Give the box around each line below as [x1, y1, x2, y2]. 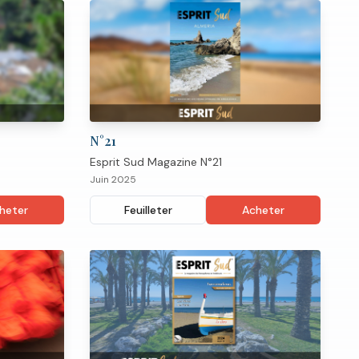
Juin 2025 [90, 172, 136, 186]
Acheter [242, 202, 284, 217]
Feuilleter [123, 202, 172, 217]
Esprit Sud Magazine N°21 [90, 154, 222, 169]
